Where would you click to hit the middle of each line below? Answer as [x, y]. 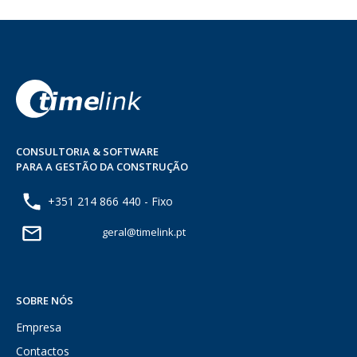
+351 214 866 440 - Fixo [110, 201]
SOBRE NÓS [45, 300]
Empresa [39, 327]
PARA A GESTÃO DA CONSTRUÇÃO [102, 167]
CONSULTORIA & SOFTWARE [87, 151]
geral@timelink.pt [143, 231]
